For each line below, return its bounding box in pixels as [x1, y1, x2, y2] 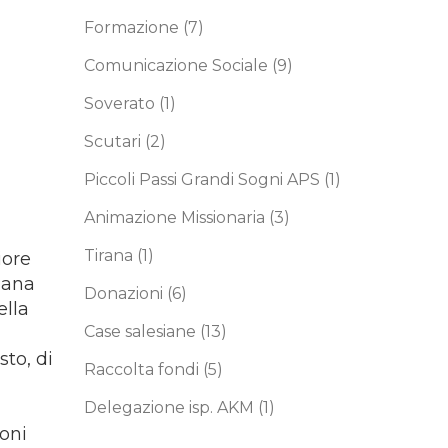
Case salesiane [83, 322, 200, 341]
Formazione [83, 18, 183, 37]
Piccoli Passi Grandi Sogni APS [83, 170, 324, 189]
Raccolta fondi [83, 360, 203, 379]
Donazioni [83, 284, 167, 303]
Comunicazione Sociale [83, 56, 272, 75]
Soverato [83, 94, 159, 113]
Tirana [83, 246, 137, 265]
